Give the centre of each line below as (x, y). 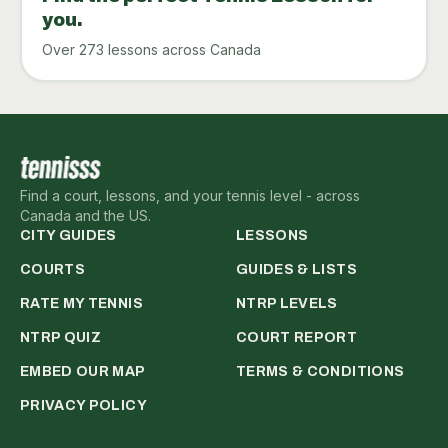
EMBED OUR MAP (83, 371)
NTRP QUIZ (61, 337)
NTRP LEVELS (287, 303)
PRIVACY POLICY (83, 405)
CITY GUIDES (68, 235)
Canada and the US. (85, 215)
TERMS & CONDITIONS (320, 371)
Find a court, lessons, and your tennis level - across (190, 195)
